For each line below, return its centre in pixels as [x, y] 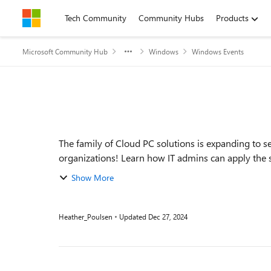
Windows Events [218, 51]
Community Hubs [171, 18]
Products [232, 18]
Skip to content [63, 18]
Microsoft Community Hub [65, 51]
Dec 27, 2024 [168, 217]
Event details [75, 123]
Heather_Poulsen [86, 217]
